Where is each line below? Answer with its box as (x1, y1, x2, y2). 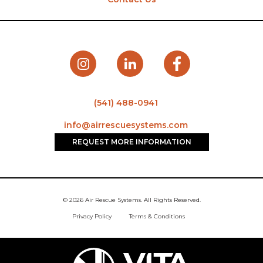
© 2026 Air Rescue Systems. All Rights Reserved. (62, 196, 201, 204)
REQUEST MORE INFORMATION (72, 137, 191, 146)
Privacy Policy (72, 213, 112, 220)
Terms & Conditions (129, 213, 185, 220)
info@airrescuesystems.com (63, 120, 188, 130)
